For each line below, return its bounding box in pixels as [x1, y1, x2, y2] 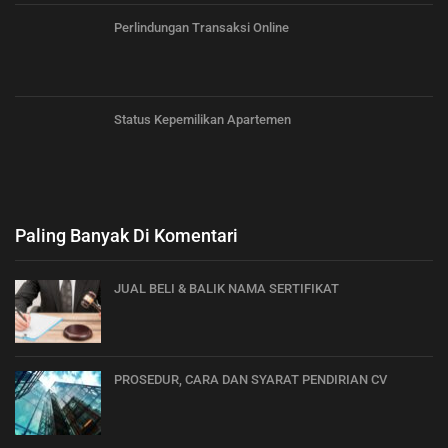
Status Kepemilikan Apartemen [114, 111, 291, 127]
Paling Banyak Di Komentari [15, 224, 238, 246]
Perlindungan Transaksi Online [114, 20, 289, 36]
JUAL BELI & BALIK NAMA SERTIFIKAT [114, 280, 339, 296]
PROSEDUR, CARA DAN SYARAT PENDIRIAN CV [114, 372, 387, 388]
